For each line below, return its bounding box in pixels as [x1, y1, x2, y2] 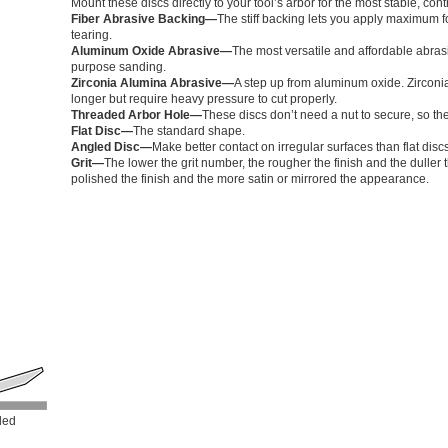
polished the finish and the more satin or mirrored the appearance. [71, 172, 429, 186]
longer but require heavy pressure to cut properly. [71, 92, 337, 106]
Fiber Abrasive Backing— [71, 12, 217, 26]
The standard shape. [133, 124, 245, 138]
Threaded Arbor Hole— [71, 108, 202, 122]
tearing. [71, 28, 112, 42]
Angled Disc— [71, 140, 152, 154]
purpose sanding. [71, 60, 166, 74]
